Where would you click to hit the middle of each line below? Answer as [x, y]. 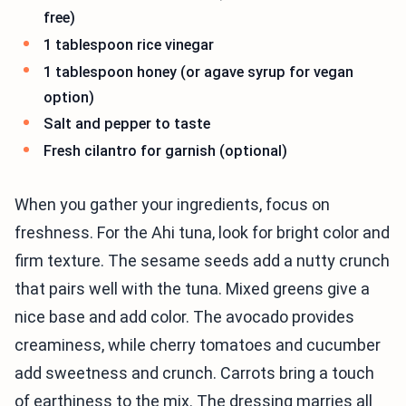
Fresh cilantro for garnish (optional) [165, 150]
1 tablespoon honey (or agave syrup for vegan [198, 72]
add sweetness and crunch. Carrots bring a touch [194, 373]
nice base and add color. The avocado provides [184, 317]
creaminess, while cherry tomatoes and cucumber [198, 345]
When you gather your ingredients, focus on [172, 205]
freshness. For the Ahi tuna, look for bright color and [202, 233]
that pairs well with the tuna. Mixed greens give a [192, 289]
